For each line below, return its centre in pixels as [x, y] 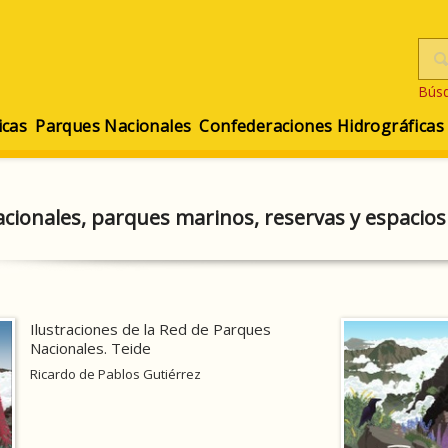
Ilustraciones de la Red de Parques [150, 329]
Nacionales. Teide [90, 348]
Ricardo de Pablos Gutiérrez [115, 374]
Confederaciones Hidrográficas [321, 126]
